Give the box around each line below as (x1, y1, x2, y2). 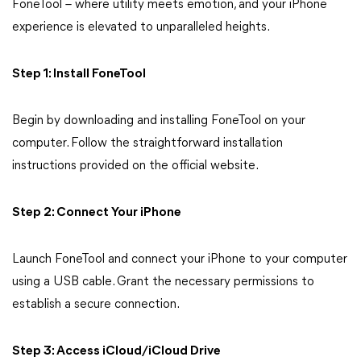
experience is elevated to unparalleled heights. (12, 21, 270, 34)
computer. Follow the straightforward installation (12, 137, 283, 150)
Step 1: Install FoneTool (12, 68, 146, 81)
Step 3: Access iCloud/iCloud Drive (12, 345, 221, 358)
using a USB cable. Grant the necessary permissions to (12, 276, 314, 288)
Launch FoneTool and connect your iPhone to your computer (12, 253, 347, 266)
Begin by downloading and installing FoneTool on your (12, 114, 305, 127)
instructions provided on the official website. (12, 160, 259, 172)
